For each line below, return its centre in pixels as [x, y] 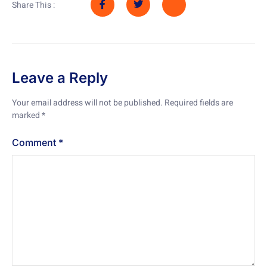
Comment [35, 142]
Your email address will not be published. [87, 103]
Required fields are [199, 103]
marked [27, 116]
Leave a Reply [60, 78]
